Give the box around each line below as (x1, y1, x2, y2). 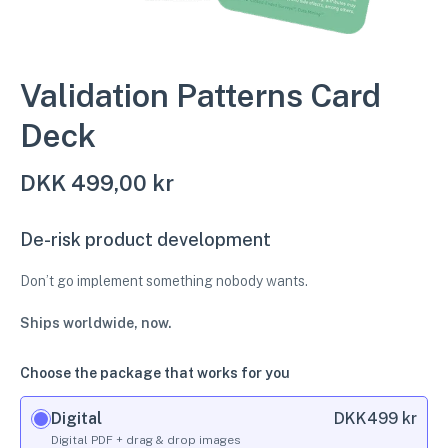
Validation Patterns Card (20, 77, 381, 114)
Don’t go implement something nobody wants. (20, 273, 308, 289)
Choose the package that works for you (20, 365, 290, 381)
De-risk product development (20, 229, 271, 250)
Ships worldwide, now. (20, 315, 172, 331)
